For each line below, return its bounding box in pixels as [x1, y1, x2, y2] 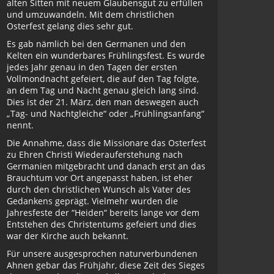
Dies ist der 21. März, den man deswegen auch [7, 96, 199, 108]
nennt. [7, 119, 34, 131]
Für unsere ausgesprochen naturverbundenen [7, 248, 198, 259]
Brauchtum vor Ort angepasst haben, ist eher [7, 172, 193, 183]
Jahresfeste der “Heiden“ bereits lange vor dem [7, 207, 199, 218]
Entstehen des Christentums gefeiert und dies [7, 218, 196, 230]
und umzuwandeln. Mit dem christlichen [7, 9, 174, 20]
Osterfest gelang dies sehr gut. [7, 20, 133, 32]
